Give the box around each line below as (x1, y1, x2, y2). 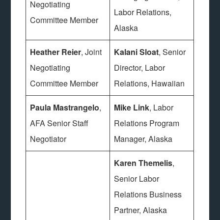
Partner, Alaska (114, 204, 167, 216)
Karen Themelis (114, 157, 173, 168)
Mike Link (114, 102, 150, 113)
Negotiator (30, 133, 67, 144)
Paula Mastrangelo (30, 102, 100, 113)
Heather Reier (30, 46, 82, 57)
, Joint (81, 46, 102, 57)
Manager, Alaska (114, 133, 173, 144)
